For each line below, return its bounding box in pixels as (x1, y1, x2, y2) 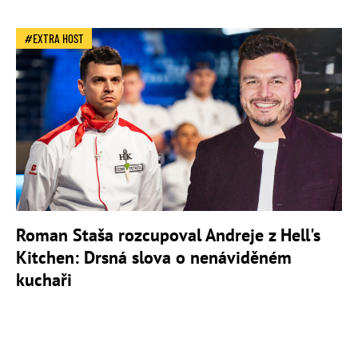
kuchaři (16, 268, 72, 292)
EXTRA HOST (33, 30, 84, 46)
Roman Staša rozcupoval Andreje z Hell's (16, 224, 320, 247)
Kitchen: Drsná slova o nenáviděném (16, 246, 292, 269)
